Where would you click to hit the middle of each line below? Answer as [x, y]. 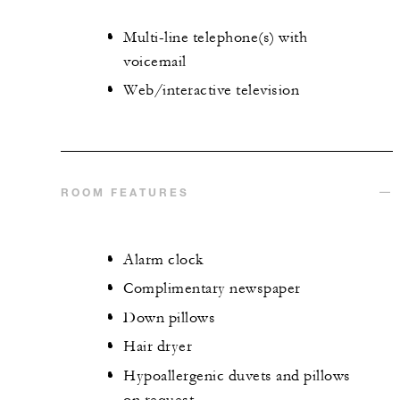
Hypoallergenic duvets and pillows [237, 375]
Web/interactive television [211, 91]
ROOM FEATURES [125, 192]
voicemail [155, 61]
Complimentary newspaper [212, 289]
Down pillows [169, 317]
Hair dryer [158, 347]
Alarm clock [163, 259]
